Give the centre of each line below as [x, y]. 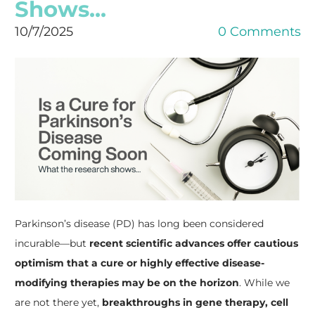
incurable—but [52, 244]
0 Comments [259, 31]
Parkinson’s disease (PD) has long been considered [139, 224]
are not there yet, [58, 303]
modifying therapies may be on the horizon [127, 283]
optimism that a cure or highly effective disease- [139, 263]
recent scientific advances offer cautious [193, 244]
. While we [264, 283]
